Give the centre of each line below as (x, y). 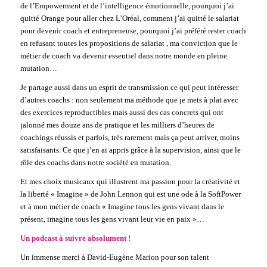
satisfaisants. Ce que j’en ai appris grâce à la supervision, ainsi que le (130, 150)
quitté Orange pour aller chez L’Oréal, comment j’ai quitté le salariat (129, 18)
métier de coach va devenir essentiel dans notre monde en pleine (123, 56)
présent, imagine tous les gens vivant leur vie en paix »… (112, 219)
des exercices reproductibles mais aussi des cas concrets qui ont (122, 113)
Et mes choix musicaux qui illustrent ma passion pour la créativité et (130, 182)
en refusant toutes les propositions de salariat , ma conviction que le (129, 44)
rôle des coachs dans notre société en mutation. (95, 163)
